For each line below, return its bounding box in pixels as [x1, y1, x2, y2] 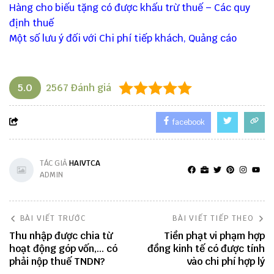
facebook [171, 117, 205, 128]
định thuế [9, 17, 54, 30]
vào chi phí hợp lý [187, 255, 265, 268]
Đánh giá [68, 81, 111, 95]
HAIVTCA [69, 158, 100, 169]
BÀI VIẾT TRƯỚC [20, 213, 86, 224]
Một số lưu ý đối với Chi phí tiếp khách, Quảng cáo [9, 32, 237, 45]
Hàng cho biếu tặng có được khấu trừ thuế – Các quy [9, 1, 250, 15]
